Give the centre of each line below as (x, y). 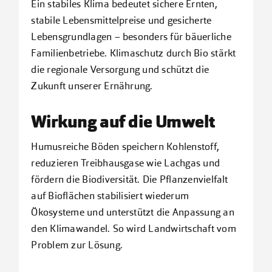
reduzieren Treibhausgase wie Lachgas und (126, 164)
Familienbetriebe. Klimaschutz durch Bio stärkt (134, 54)
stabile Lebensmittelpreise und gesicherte (121, 21)
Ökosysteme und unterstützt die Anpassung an (133, 213)
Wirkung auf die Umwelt (123, 123)
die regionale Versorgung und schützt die (120, 70)
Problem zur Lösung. (77, 246)
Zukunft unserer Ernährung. (92, 87)
